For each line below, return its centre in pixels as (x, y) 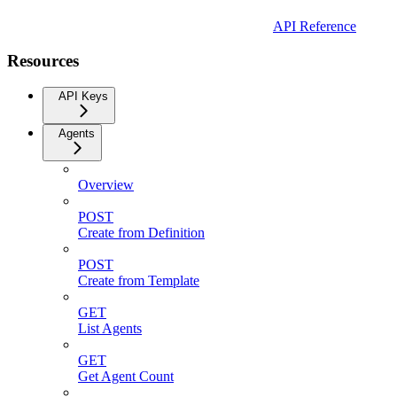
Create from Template (139, 281)
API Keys (83, 97)
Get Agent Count (126, 377)
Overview (106, 185)
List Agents (110, 329)
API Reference (315, 26)
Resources (43, 60)
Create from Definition (141, 233)
